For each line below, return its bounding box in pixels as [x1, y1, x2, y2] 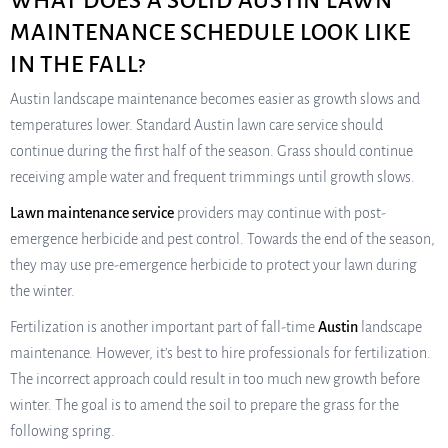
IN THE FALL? [10, 51, 146, 77]
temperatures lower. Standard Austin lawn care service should [10, 116, 383, 133]
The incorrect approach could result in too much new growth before [10, 370, 420, 387]
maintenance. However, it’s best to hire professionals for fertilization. [10, 344, 431, 361]
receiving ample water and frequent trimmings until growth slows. [10, 168, 415, 185]
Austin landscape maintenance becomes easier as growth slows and [10, 90, 420, 107]
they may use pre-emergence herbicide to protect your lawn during [10, 256, 417, 273]
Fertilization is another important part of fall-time [10, 318, 318, 335]
